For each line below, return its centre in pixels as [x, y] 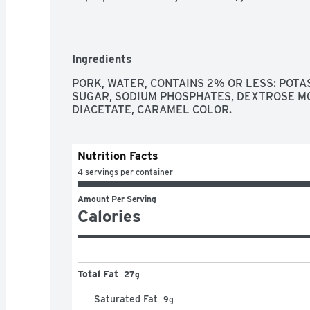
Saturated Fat [126, 299]
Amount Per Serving [117, 199]
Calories [109, 216]
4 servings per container [125, 172]
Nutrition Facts [118, 156]
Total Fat [98, 274]
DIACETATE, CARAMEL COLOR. [152, 109]
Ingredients [102, 59]
